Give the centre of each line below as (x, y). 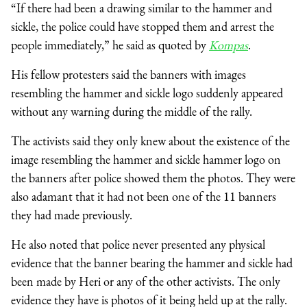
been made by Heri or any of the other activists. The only (146, 281)
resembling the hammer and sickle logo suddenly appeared (147, 93)
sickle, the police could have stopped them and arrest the (143, 26)
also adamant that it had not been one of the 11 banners (144, 196)
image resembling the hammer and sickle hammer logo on (146, 159)
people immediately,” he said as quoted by (110, 45)
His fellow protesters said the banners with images (128, 74)
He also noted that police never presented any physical (138, 244)
